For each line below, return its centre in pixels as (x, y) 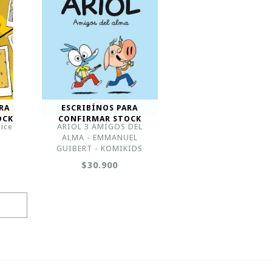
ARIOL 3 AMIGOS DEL (100, 127)
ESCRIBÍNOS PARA (100, 108)
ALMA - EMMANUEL (100, 138)
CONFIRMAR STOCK (100, 119)
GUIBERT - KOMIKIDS (100, 148)
